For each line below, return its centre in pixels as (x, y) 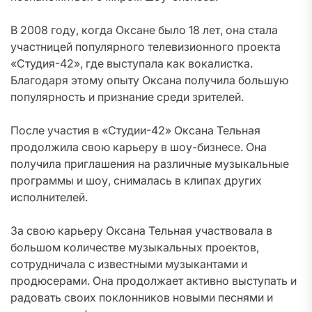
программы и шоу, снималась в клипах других (136, 180)
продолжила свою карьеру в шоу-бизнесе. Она (139, 147)
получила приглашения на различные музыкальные (150, 164)
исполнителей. (49, 197)
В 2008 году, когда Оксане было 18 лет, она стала (144, 30)
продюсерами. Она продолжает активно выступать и (154, 281)
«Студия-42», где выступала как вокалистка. (132, 63)
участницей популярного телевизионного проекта (146, 47)
